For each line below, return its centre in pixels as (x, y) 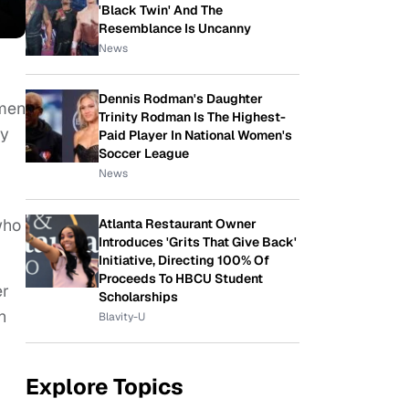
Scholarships (138, 297)
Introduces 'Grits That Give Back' (198, 242)
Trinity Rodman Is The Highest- (192, 117)
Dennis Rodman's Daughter (181, 99)
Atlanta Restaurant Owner (178, 224)
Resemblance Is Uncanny (175, 28)
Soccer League (144, 153)
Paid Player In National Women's (195, 135)
